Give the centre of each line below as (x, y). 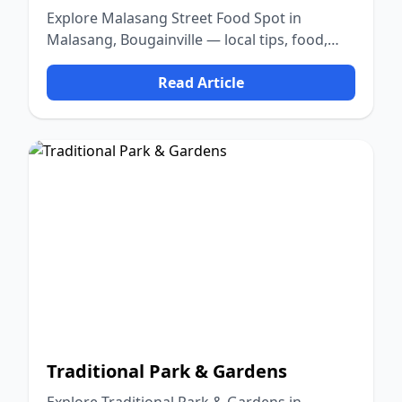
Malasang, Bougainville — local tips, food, (187, 39)
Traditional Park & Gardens (167, 371)
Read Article (201, 83)
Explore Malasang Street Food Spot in (174, 18)
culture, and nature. (114, 61)
